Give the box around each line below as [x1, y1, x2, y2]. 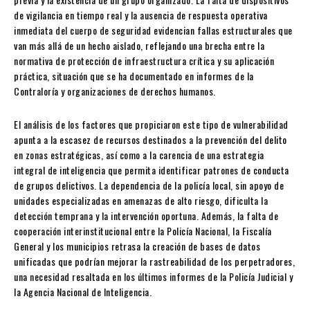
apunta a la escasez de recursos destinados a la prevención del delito [14, 131, 287, 147]
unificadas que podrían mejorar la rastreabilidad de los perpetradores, [14, 253, 295, 268]
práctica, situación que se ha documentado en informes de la [14, 68, 254, 83]
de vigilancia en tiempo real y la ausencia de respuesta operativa [14, 7, 268, 22]
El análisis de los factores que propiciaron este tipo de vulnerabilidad [14, 116, 289, 131]
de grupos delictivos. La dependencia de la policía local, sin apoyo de [14, 177, 284, 192]
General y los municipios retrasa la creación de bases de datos [14, 238, 260, 253]
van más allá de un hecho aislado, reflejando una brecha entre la [14, 37, 264, 53]
